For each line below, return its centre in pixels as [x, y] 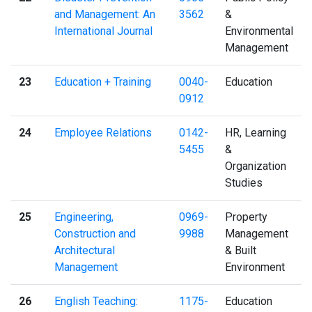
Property [246, 217]
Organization [256, 166]
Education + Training [103, 81]
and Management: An [105, 14]
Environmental [259, 31]
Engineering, [84, 217]
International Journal [103, 31]
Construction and [95, 233]
